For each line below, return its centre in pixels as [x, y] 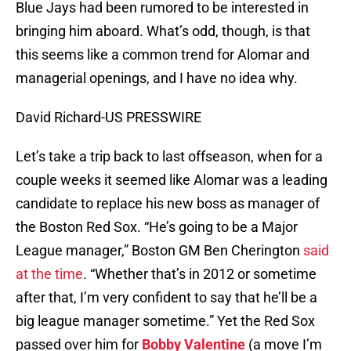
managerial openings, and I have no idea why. [157, 78]
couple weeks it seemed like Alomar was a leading [172, 180]
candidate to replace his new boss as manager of [168, 204]
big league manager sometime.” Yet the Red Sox [165, 321]
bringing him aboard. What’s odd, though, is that [163, 31]
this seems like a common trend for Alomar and [163, 55]
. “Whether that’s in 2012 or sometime [200, 274]
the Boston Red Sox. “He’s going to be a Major [157, 227]
